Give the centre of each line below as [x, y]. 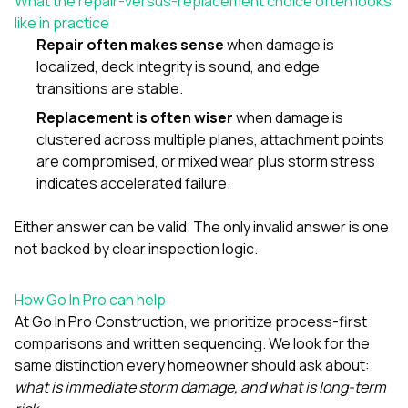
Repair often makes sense [130, 44]
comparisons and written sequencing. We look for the [192, 343]
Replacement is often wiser [135, 117]
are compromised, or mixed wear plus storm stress [206, 161]
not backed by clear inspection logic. [136, 248]
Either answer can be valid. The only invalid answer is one [202, 226]
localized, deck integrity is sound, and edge [178, 66]
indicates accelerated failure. [133, 183]
